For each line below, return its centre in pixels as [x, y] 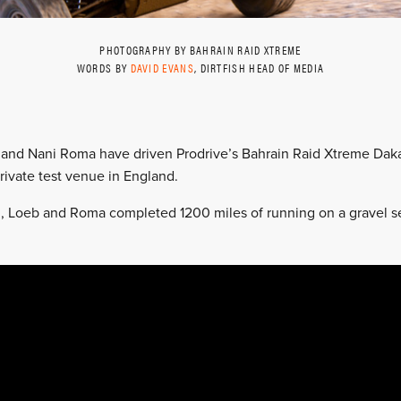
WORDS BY [103, 68]
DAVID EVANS [162, 68]
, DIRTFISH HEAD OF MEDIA [259, 68]
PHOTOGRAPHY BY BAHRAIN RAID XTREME [200, 50]
